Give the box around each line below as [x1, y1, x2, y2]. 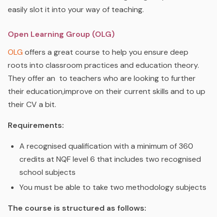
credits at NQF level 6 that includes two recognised [19, 154, 201, 164]
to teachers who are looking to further [59, 73, 196, 83]
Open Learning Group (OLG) [8, 29, 115, 39]
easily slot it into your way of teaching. [8, 4, 144, 15]
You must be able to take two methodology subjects [19, 182, 206, 192]
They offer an [8, 73, 55, 83]
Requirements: [8, 120, 64, 130]
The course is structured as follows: [8, 202, 146, 213]
